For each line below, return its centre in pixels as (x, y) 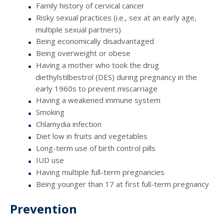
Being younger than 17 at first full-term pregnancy (122, 184)
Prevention (43, 209)
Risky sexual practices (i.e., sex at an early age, (116, 18)
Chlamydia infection (69, 124)
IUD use (50, 160)
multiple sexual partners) (78, 30)
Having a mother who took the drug (97, 65)
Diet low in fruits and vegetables (92, 136)
